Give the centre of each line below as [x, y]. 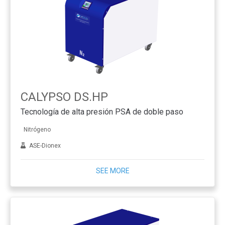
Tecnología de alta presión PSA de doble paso [102, 111]
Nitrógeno [36, 130]
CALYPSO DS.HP [64, 97]
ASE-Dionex [43, 145]
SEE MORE [113, 171]
